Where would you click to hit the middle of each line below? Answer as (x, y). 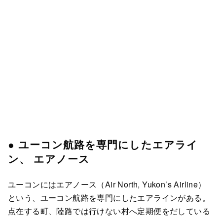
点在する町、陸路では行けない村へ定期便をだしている (109, 211)
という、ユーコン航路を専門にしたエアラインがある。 (109, 198)
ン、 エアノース (49, 159)
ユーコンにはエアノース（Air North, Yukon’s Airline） (107, 184)
